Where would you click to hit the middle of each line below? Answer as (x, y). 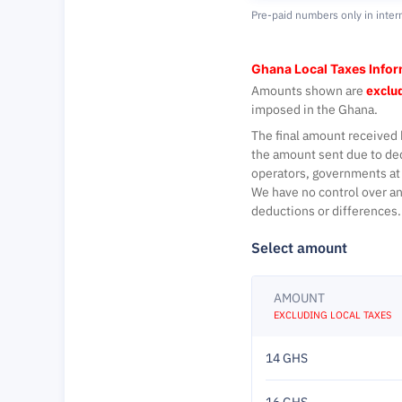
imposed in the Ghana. (315, 109)
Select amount (299, 248)
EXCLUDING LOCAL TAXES (332, 315)
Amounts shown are (309, 91)
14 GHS (287, 358)
